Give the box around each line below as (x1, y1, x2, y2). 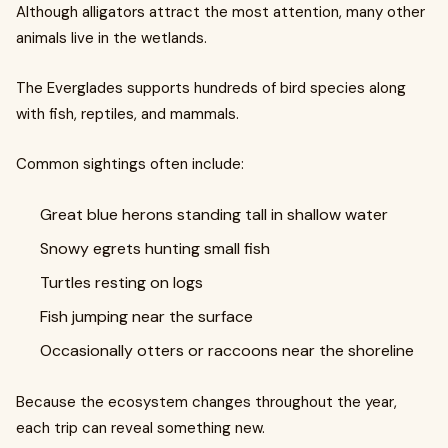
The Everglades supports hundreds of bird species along (16, 78, 406, 98)
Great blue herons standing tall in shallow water (40, 204, 388, 225)
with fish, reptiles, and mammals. (16, 104, 239, 124)
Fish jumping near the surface (40, 306, 253, 327)
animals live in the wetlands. (16, 28, 207, 48)
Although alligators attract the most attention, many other (16, 2, 425, 22)
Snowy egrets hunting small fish (40, 238, 270, 259)
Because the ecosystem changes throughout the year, (16, 392, 397, 412)
